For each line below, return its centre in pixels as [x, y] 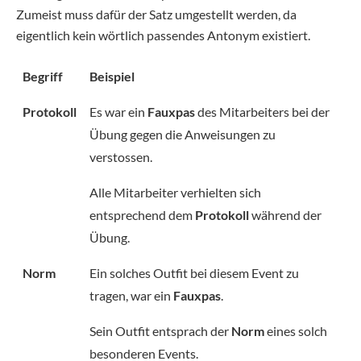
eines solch [296, 331]
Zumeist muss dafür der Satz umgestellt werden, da [156, 14]
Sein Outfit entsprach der [160, 331]
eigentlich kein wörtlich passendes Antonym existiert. [163, 35]
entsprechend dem [142, 215]
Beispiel [112, 76]
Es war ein [118, 112]
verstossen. [121, 157]
